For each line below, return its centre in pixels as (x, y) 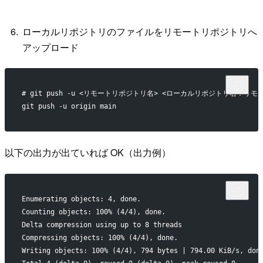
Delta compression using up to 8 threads (102, 225)
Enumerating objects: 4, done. (81, 199)
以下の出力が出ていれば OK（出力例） (88, 153)
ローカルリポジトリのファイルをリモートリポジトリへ (140, 31)
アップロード (51, 47)
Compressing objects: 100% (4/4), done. (100, 237)
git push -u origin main (69, 107)
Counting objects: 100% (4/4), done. (93, 212)
